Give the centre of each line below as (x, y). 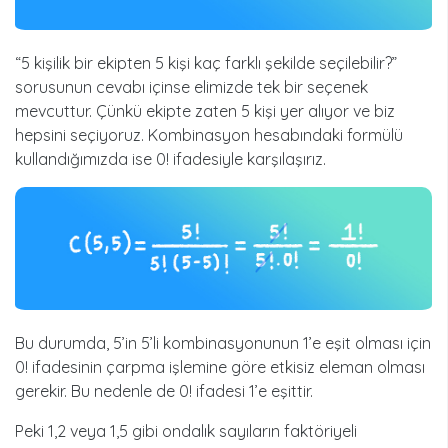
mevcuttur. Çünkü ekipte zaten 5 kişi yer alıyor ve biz (205, 110)
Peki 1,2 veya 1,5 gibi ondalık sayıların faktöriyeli (186, 431)
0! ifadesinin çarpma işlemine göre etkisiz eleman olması (220, 367)
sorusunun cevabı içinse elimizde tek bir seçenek (191, 86)
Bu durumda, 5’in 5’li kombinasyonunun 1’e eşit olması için (223, 343)
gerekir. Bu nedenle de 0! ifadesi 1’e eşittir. (166, 391)
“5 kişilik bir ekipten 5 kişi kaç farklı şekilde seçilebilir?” (206, 62)
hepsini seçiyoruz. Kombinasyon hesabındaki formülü (209, 134)
